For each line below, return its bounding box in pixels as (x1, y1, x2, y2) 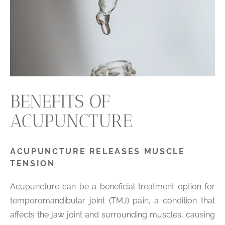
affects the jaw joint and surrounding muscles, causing (10, 210, 215, 220)
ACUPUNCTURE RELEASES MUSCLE (10, 147, 185, 157)
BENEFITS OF (10, 90, 110, 113)
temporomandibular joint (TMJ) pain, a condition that (10, 196, 215, 206)
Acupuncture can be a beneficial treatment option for (10, 182, 215, 192)
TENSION (10, 159, 55, 169)
